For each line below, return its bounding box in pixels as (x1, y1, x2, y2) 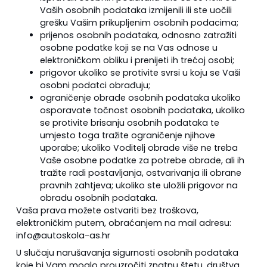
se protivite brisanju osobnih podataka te (39, 117, 219, 129)
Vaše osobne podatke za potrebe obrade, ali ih (39, 154, 244, 167)
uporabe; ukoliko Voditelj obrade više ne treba (39, 142, 238, 154)
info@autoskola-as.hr (15, 229, 110, 242)
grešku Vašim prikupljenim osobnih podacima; (39, 17, 238, 29)
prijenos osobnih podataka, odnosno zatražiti (39, 29, 237, 42)
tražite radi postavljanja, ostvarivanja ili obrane (39, 167, 241, 179)
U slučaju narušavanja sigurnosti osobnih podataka (15, 246, 238, 259)
